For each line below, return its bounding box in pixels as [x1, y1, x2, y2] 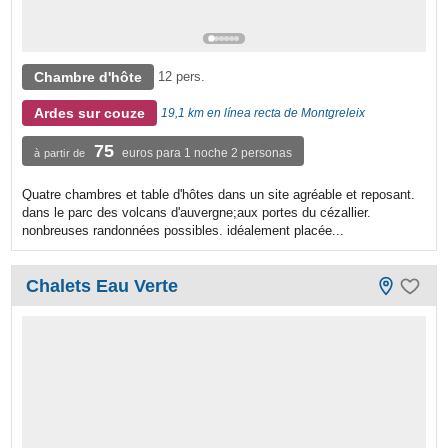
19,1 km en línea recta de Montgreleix [161, 105, 366, 120]
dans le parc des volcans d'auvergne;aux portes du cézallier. [22, 204, 372, 220]
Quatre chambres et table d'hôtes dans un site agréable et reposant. [22, 186, 416, 202]
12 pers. [158, 68, 206, 84]
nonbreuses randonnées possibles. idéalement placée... [22, 222, 345, 238]
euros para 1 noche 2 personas [122, 145, 293, 160]
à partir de [34, 146, 86, 159]
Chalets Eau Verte [26, 275, 179, 296]
